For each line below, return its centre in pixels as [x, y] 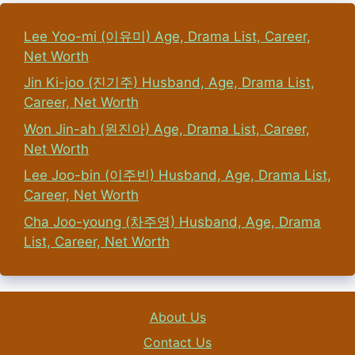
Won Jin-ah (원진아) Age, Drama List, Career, [167, 129]
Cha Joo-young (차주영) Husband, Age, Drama [172, 221]
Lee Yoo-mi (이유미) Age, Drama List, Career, [167, 36]
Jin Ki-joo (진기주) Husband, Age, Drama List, [169, 83]
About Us [177, 317]
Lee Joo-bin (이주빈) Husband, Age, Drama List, [177, 176]
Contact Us [177, 342]
